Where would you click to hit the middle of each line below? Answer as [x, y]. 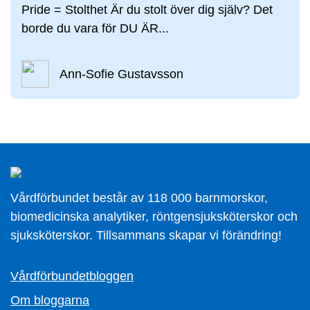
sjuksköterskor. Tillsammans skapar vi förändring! [146, 235]
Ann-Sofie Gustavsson [121, 74]
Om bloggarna [50, 300]
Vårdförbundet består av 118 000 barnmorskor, [139, 198]
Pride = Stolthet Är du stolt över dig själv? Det [147, 10]
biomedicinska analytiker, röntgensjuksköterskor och [154, 217]
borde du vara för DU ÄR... [95, 28]
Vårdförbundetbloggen [72, 276]
